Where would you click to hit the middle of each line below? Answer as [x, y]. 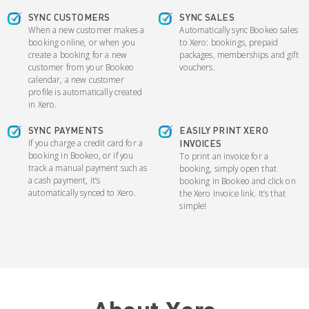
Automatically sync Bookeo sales [239, 29]
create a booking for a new [78, 54]
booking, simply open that [228, 169]
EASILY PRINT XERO [224, 130]
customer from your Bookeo [81, 67]
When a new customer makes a [87, 29]
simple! [193, 206]
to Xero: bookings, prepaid [229, 42]
